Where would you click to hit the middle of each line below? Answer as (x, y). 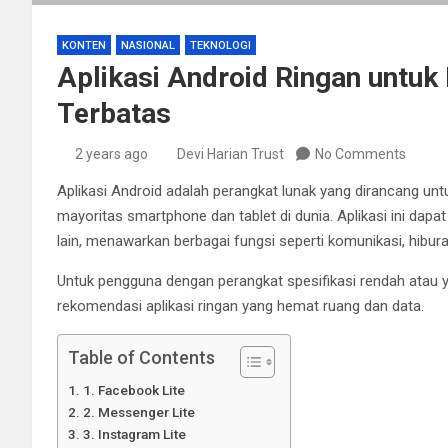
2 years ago (111, 153)
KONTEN (84, 45)
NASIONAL (148, 45)
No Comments (360, 153)
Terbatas (114, 113)
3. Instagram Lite (134, 433)
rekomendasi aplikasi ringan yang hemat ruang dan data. (240, 305)
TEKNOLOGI (220, 45)
